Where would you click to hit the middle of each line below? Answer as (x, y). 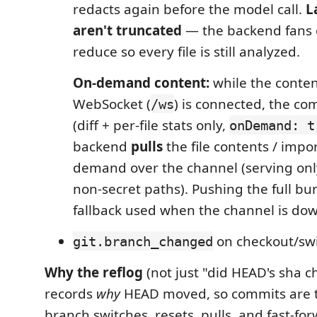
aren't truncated (127, 30)
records (70, 293)
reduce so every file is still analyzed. (186, 51)
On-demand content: (141, 82)
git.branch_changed (143, 241)
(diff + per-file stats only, (151, 125)
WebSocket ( (112, 104)
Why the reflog (94, 272)
